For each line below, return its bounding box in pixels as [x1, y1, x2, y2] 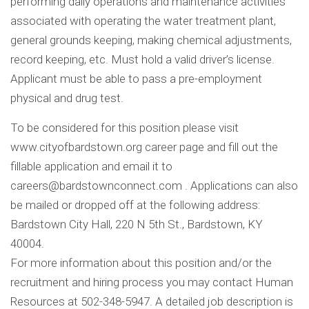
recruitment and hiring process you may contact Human [10, 275, 293, 290]
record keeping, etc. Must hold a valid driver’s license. [10, 52, 275, 67]
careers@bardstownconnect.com [10, 179, 182, 193]
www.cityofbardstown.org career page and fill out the [10, 140, 278, 154]
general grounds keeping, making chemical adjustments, [10, 33, 292, 48]
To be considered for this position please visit [10, 121, 239, 135]
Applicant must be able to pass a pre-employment [10, 72, 262, 86]
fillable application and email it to [10, 159, 172, 174]
